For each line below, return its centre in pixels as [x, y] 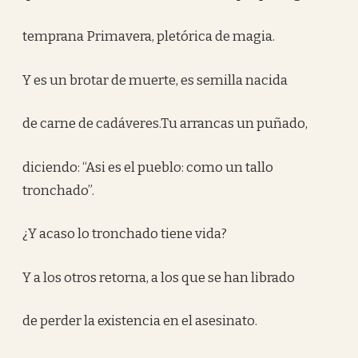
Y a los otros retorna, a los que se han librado [159, 277]
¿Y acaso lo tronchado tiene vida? [125, 234]
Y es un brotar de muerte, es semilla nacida [155, 80]
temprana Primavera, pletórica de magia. [149, 36]
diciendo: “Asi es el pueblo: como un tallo [148, 167]
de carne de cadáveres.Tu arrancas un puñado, [165, 123]
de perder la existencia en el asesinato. [140, 321]
